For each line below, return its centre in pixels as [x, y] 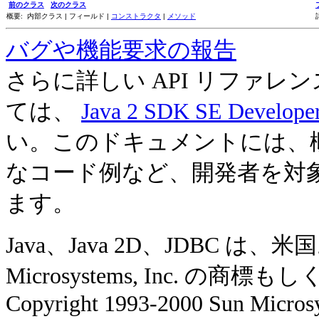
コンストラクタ [136, 16]
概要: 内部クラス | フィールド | [59, 16]
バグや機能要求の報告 [121, 50]
